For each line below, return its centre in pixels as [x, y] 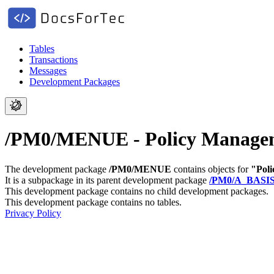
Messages [48, 71]
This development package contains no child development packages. [137, 191]
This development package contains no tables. [93, 202]
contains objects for [211, 169]
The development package [57, 169]
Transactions [54, 60]
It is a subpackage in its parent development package [107, 180]
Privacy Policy [33, 213]
